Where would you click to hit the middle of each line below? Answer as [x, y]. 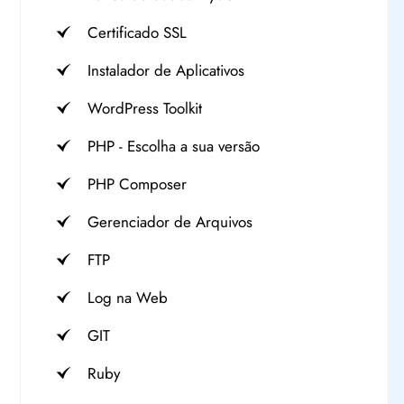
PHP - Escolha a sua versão [174, 146]
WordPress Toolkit [145, 108]
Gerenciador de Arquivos [170, 222]
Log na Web [128, 298]
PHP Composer [137, 184]
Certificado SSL [137, 32]
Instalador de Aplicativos [166, 70]
